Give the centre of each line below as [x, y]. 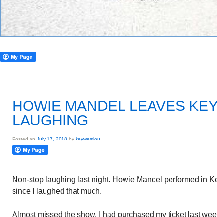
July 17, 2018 [52, 139]
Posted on [24, 139]
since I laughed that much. [57, 191]
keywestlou [88, 139]
